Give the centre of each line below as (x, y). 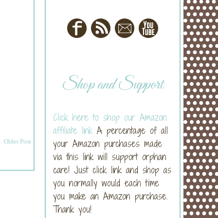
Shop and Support (113, 85)
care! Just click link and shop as (112, 170)
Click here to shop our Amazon (110, 117)
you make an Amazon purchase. (110, 196)
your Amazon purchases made (108, 143)
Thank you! (72, 209)
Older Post (18, 141)
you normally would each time (106, 183)
